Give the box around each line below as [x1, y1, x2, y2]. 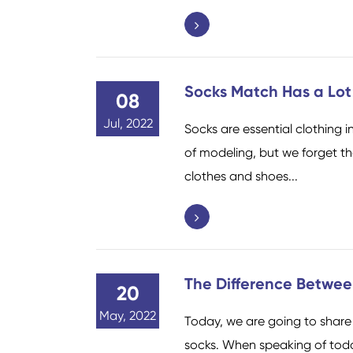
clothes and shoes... [184, 168, 298, 184]
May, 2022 [99, 307, 156, 323]
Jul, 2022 [102, 115, 153, 131]
